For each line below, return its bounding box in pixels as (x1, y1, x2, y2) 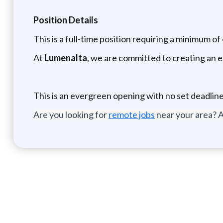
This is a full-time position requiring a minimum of (33, 33, 222, 44)
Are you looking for (33, 109, 109, 120)
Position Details (33, 14, 98, 25)
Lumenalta (44, 52, 87, 63)
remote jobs (108, 109, 155, 120)
